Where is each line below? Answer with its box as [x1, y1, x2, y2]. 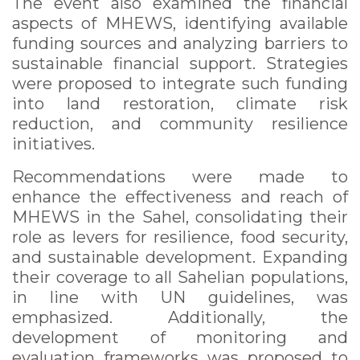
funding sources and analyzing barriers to [12, 33, 348, 53]
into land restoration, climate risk [12, 93, 348, 113]
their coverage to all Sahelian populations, [12, 267, 348, 287]
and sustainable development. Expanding [12, 247, 348, 267]
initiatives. [12, 133, 95, 153]
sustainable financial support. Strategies [12, 53, 348, 73]
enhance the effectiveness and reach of [12, 186, 348, 207]
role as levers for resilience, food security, [12, 227, 348, 247]
